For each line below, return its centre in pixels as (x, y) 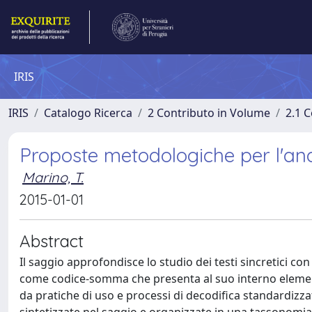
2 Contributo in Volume (209, 113)
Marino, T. (53, 177)
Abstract (52, 241)
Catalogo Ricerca (88, 113)
